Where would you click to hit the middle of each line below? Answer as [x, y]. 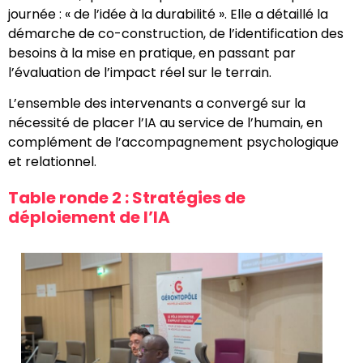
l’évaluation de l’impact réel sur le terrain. [140, 72]
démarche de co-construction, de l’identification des [176, 33]
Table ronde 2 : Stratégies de [127, 197]
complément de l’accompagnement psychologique [173, 142]
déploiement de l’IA [89, 217]
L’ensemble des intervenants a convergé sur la [157, 103]
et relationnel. [52, 161]
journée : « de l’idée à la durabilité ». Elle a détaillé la [168, 14]
